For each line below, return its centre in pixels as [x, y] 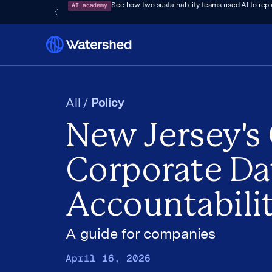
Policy [107, 104]
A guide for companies [141, 235]
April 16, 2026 [108, 258]
